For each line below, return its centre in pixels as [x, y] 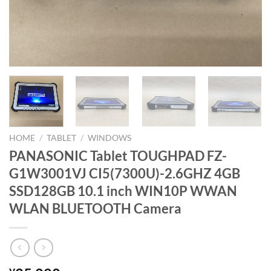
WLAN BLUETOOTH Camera [95, 208]
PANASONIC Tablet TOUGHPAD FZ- [118, 155]
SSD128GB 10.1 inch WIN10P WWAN [123, 191]
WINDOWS [110, 138]
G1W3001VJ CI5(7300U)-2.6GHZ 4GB [125, 173]
